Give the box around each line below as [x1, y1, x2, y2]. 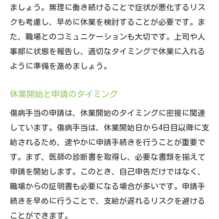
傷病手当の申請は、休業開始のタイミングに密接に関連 [10, 109, 205, 117]
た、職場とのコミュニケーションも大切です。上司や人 [10, 33, 205, 41]
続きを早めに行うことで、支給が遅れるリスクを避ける [10, 197, 205, 205]
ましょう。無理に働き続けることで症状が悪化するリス [10, 3, 205, 12]
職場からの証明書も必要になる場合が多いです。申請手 [10, 182, 205, 191]
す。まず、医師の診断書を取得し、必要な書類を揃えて [10, 153, 205, 161]
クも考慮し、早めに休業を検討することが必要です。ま [10, 18, 205, 26]
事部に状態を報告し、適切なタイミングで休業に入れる [10, 47, 205, 56]
